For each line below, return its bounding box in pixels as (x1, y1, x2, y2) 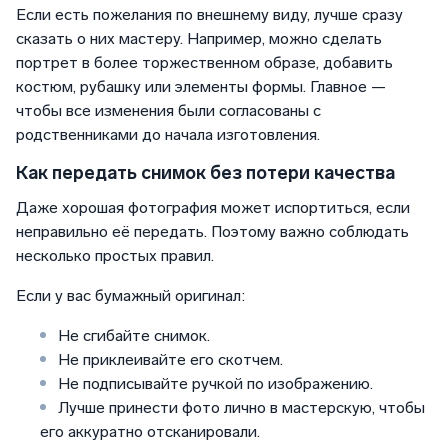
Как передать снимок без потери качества (16, 162, 395, 185)
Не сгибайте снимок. (54, 326, 210, 346)
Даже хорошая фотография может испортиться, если (16, 198, 410, 218)
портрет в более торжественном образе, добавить (16, 53, 393, 73)
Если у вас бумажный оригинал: (16, 286, 245, 306)
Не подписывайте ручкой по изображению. (54, 374, 373, 394)
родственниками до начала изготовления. (16, 125, 320, 145)
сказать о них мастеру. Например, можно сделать (16, 29, 382, 49)
